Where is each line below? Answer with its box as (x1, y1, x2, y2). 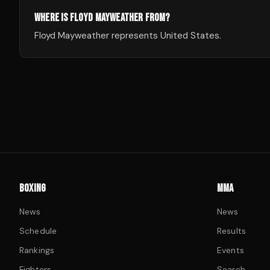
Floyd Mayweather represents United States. (34, 30, 221, 42)
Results (217, 225, 246, 236)
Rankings (19, 245, 55, 256)
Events (217, 245, 244, 256)
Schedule (19, 225, 57, 236)
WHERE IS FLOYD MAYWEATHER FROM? (34, 11, 170, 24)
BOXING (19, 182, 46, 195)
